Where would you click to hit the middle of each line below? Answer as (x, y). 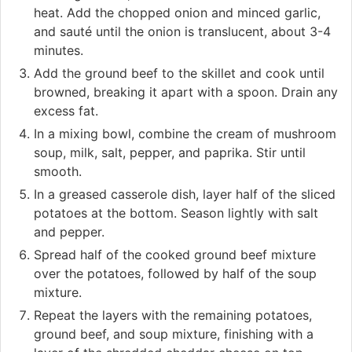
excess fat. (66, 110)
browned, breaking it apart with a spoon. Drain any (186, 92)
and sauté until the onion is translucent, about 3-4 (182, 31)
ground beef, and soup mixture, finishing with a (174, 334)
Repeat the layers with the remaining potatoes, (173, 315)
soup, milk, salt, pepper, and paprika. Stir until (170, 152)
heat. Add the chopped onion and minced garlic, (177, 12)
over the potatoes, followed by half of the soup (175, 273)
